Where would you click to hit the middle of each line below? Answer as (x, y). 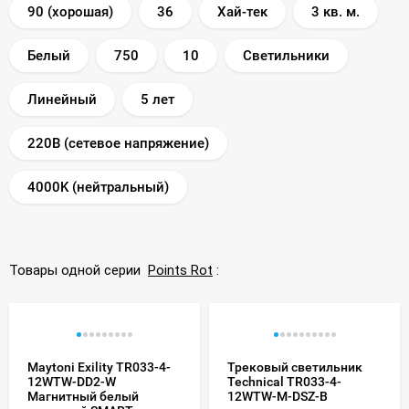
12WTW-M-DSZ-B (278, 396)
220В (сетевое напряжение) (118, 143)
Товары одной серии (79, 270)
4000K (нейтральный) (98, 187)
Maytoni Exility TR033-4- (99, 367)
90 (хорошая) (70, 11)
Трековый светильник (295, 367)
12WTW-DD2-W (72, 381)
